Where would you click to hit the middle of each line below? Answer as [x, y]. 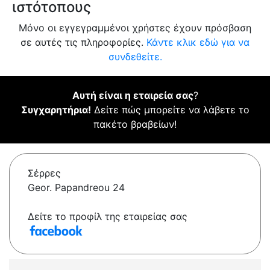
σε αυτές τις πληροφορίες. [83, 42]
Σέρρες [44, 173]
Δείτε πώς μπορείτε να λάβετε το [170, 110]
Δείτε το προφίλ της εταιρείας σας [108, 217]
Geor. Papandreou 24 [76, 188]
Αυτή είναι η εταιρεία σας [133, 96]
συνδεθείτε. [135, 57]
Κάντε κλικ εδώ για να [198, 42]
